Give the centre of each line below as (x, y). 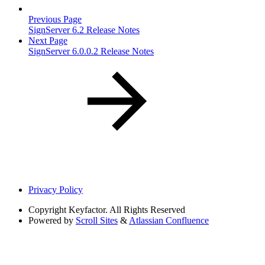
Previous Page (55, 20)
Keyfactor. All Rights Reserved (127, 210)
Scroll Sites (97, 221)
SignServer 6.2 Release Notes (84, 30)
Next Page (48, 41)
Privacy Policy (56, 190)
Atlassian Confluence (169, 221)
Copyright (47, 210)
